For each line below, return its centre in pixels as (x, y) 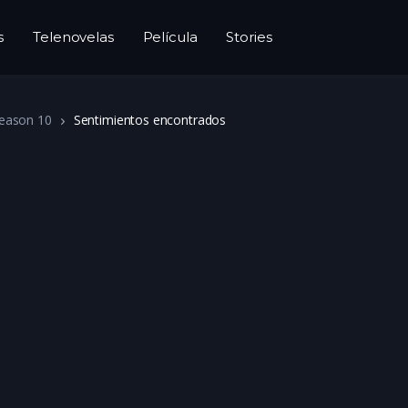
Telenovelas (73, 37)
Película (170, 37)
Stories (249, 37)
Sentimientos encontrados (150, 120)
